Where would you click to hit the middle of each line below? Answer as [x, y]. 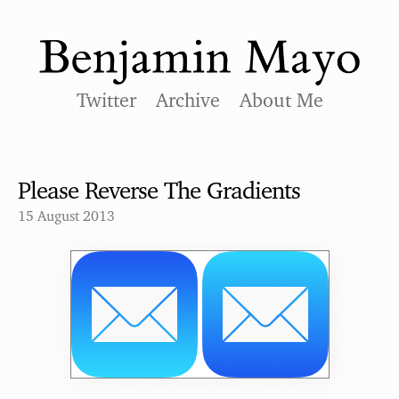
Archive [187, 100]
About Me [281, 100]
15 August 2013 [66, 216]
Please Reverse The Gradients [159, 190]
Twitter [106, 100]
